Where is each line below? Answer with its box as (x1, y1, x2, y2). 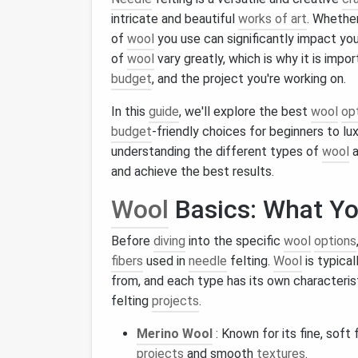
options (314, 233, 356, 249)
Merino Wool (137, 326, 213, 341)
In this (111, 104, 149, 119)
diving (153, 233, 185, 249)
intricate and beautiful (111, 11, 238, 26)
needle (189, 253, 227, 268)
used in (143, 253, 189, 268)
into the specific (185, 233, 284, 249)
